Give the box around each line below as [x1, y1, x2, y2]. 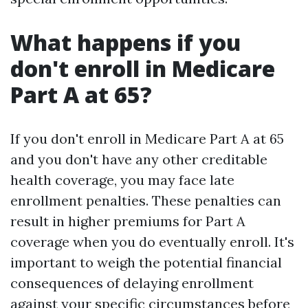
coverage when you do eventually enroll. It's [10, 233, 294, 250]
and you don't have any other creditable [10, 151, 267, 168]
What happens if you [10, 27, 241, 57]
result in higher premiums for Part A [10, 212, 245, 230]
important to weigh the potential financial [10, 254, 282, 271]
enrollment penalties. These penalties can [10, 192, 281, 209]
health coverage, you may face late [10, 171, 234, 188]
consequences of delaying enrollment [10, 274, 254, 291]
